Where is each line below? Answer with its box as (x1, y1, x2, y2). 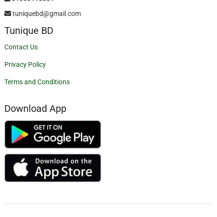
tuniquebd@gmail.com (11, 9, 81, 17)
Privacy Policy (4, 60, 46, 68)
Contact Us (4, 43, 38, 51)
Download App (4, 102, 66, 114)
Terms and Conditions (4, 77, 70, 86)
